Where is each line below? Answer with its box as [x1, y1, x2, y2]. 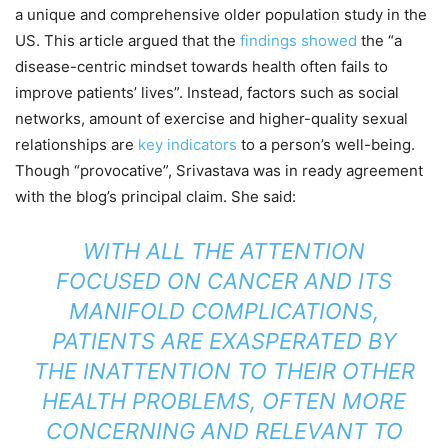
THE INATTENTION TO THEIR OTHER [33, 357, 415, 384]
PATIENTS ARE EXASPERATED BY [51, 327, 397, 354]
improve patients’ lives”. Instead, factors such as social [15, 82, 399, 102]
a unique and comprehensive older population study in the [15, 4, 427, 24]
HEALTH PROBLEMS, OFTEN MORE [42, 387, 406, 414]
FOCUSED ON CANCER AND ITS [56, 267, 392, 294]
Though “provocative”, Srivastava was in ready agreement [15, 160, 423, 180]
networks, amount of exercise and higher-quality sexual [15, 108, 408, 128]
